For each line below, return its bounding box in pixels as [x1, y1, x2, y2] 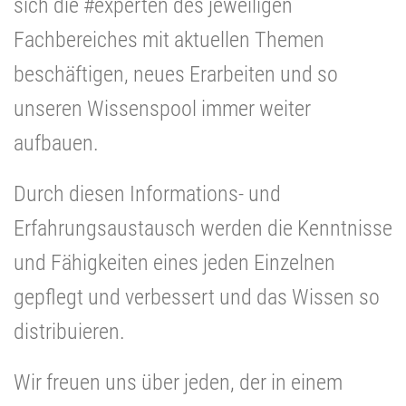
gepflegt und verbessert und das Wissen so [14, 285, 380, 311]
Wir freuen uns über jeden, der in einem [14, 370, 343, 396]
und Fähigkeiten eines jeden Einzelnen [14, 250, 335, 276]
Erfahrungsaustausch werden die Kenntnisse [14, 216, 392, 242]
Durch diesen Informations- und [14, 181, 281, 208]
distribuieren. [14, 319, 125, 345]
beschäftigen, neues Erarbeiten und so [14, 62, 338, 88]
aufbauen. [14, 130, 103, 157]
